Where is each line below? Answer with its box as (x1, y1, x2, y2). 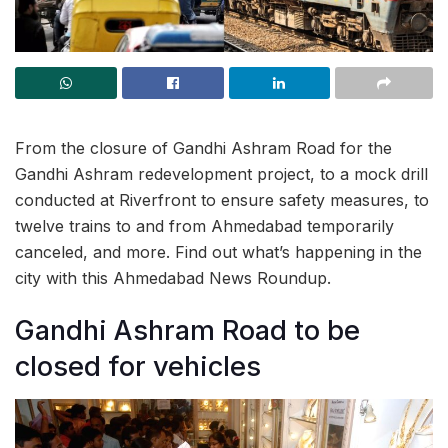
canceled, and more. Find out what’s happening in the (15, 241, 422, 262)
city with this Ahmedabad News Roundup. (15, 267, 331, 288)
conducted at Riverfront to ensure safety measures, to (15, 189, 429, 210)
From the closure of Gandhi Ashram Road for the (15, 137, 392, 158)
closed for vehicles (15, 350, 261, 384)
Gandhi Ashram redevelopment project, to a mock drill (15, 163, 428, 184)
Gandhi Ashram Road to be (15, 314, 360, 348)
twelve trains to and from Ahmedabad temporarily (15, 215, 394, 236)
